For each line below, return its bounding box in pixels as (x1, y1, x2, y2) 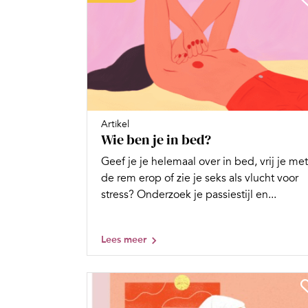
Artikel (101, 118, 129, 130)
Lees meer (101, 233, 146, 245)
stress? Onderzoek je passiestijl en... (101, 187, 276, 201)
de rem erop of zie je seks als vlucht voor (101, 170, 298, 185)
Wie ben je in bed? (101, 129, 211, 149)
